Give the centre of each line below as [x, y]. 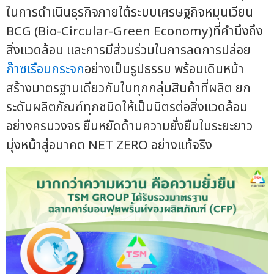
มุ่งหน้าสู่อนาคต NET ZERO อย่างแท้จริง [109, 145]
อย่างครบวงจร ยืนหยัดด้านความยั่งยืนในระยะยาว [129, 126]
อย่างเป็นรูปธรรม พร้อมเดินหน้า [164, 69]
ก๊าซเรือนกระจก [45, 69]
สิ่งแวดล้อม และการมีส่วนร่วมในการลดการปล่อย [128, 50]
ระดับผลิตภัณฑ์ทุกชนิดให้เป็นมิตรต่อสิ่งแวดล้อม [127, 107]
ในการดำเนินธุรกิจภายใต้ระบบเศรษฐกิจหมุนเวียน [130, 12]
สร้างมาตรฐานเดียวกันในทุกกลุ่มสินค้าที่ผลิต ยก [128, 88]
